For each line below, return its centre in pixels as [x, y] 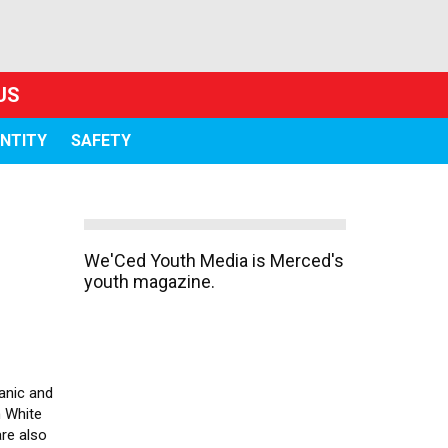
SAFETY [100, 140]
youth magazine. [149, 281]
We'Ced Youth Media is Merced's [213, 260]
